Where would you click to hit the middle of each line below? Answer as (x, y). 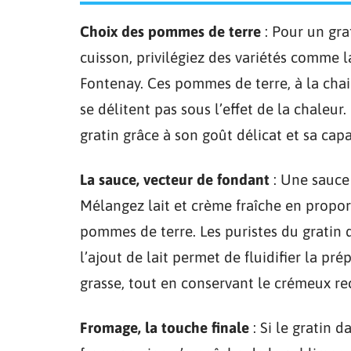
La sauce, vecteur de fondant (175, 179)
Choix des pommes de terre (170, 31)
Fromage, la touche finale (165, 327)
